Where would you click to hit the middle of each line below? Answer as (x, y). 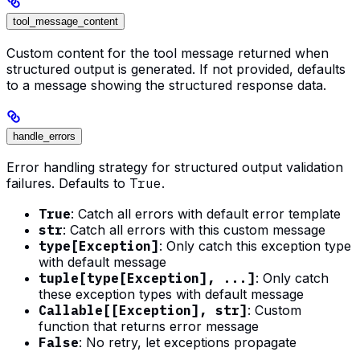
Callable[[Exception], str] (143, 311)
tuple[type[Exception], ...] (147, 278)
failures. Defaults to (68, 183)
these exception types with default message (171, 295)
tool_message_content (65, 22)
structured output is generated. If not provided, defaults (176, 69)
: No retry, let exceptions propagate (188, 343)
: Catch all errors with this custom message (194, 230)
